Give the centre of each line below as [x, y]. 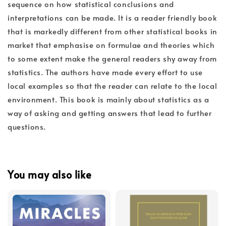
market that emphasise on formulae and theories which [111, 45]
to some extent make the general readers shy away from [112, 59]
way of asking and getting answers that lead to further [110, 113]
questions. [27, 127]
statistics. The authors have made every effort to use [105, 72]
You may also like [50, 174]
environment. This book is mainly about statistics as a [108, 99]
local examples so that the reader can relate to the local [112, 86]
